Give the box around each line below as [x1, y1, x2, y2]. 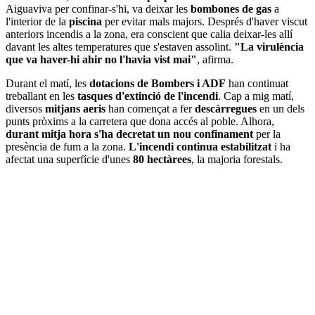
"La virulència [234, 40, 304, 53]
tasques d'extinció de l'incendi [77, 89, 218, 102]
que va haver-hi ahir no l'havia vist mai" [6, 53, 197, 65]
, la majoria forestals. [191, 153, 283, 165]
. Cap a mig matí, [218, 89, 294, 102]
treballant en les [6, 89, 77, 102]
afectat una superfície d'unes [6, 153, 133, 165]
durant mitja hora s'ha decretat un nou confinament [6, 127, 253, 140]
